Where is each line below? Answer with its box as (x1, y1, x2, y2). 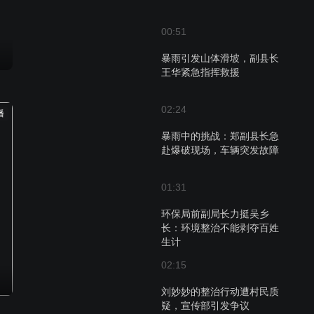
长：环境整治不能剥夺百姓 (161, 222, 279, 233)
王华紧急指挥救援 (161, 67, 240, 78)
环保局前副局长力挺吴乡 (161, 208, 269, 219)
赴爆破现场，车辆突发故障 (161, 144, 279, 156)
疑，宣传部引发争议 (161, 300, 250, 311)
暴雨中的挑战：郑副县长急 (161, 130, 279, 142)
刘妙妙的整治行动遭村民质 (161, 286, 279, 297)
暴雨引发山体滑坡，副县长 (161, 53, 279, 64)
